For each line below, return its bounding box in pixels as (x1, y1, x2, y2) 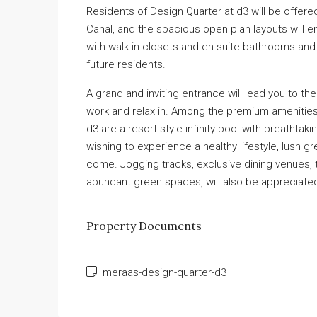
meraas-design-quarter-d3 (100, 266, 226, 279)
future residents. (86, 58, 166, 71)
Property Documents (86, 219, 202, 234)
